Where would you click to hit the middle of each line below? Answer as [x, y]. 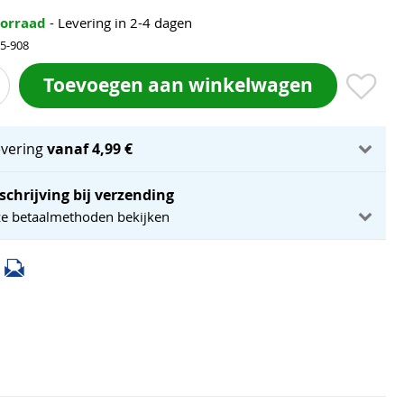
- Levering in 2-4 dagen [121, 23]
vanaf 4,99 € [90, 149]
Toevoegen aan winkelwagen [178, 85]
